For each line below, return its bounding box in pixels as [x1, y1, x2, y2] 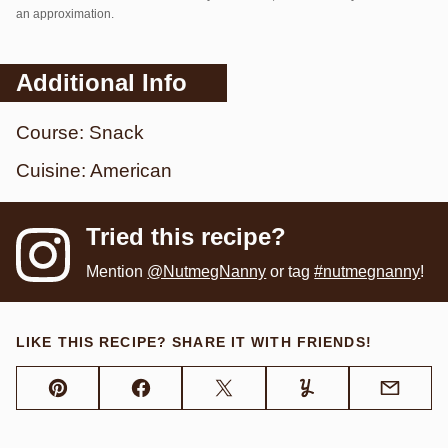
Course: [16, 122, 89, 143]
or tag [266, 263, 315, 280]
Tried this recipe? [86, 223, 287, 250]
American [90, 160, 172, 181]
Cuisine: [16, 160, 90, 181]
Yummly [305, 390, 375, 412]
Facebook [139, 390, 227, 412]
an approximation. [16, 7, 114, 21]
